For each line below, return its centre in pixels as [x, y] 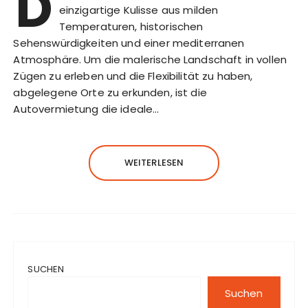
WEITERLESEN [154, 163]
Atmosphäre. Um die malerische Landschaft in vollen [150, 60]
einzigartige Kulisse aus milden [139, 10]
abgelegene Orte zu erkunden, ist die [110, 93]
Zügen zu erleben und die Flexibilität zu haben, [133, 76]
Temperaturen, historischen [131, 27]
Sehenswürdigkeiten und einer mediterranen [129, 43]
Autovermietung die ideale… [86, 109]
